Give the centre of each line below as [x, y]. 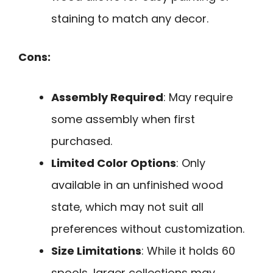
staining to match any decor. [130, 18]
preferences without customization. [148, 229]
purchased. [82, 141]
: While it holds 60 [188, 251]
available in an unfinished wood [137, 185]
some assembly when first [123, 119]
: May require [198, 97]
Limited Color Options [114, 163]
